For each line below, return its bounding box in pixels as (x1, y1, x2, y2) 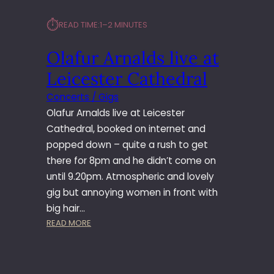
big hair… (46, 202, 85, 215)
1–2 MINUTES (100, 19, 147, 31)
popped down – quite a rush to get (46, 138, 208, 152)
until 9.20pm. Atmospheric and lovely (46, 170, 214, 183)
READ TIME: (59, 19, 100, 31)
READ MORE (46, 217, 91, 229)
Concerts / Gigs (46, 91, 119, 104)
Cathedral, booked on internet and (46, 122, 206, 136)
